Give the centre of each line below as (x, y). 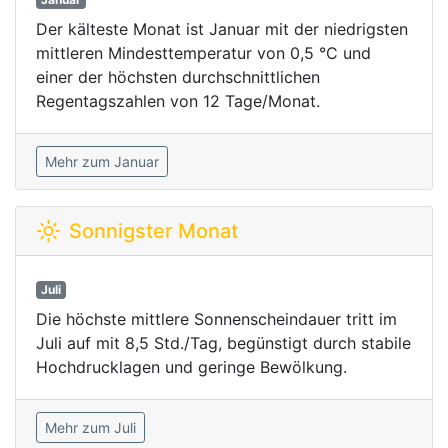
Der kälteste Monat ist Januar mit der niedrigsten (222, 29)
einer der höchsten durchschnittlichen (178, 77)
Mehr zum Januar (102, 161)
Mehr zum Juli (90, 427)
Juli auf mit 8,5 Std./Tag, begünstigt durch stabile (223, 343)
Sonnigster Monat (153, 231)
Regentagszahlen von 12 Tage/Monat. (178, 101)
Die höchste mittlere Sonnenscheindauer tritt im (216, 319)
